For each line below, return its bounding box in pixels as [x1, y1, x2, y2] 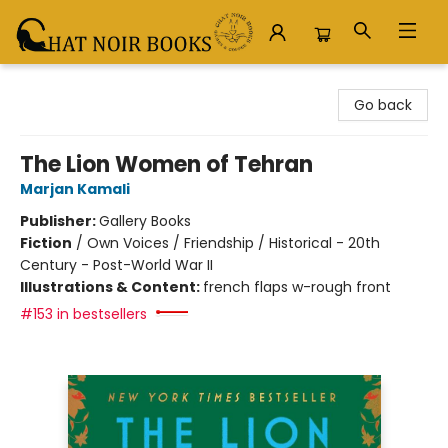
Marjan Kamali [20, 179, 130, 199]
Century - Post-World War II [20, 255, 213, 275]
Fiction [20, 233, 72, 253]
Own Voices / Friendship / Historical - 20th [87, 233, 380, 253]
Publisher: [20, 211, 99, 231]
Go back [354, 95, 412, 115]
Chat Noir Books [15, 73, 124, 93]
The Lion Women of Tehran [20, 149, 313, 180]
